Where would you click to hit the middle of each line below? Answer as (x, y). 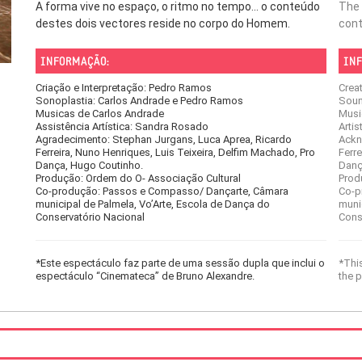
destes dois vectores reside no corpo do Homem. (163, 23)
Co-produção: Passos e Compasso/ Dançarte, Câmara (162, 191)
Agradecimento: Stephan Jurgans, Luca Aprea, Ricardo (164, 139)
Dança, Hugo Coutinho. (89, 165)
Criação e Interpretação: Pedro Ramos (124, 88)
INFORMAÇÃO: (75, 63)
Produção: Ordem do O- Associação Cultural (138, 178)
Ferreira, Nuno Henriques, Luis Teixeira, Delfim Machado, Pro (175, 152)
